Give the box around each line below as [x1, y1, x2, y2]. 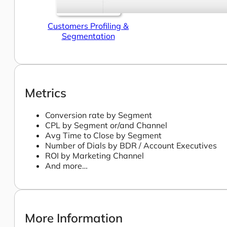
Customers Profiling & [48, 20, 129, 31]
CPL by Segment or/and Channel [45, 120, 167, 131]
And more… [45, 161, 88, 171]
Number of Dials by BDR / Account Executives [45, 140, 217, 151]
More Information [25, 210, 123, 226]
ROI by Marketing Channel [45, 150, 144, 161]
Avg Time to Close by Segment [45, 130, 162, 141]
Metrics [25, 85, 66, 100]
